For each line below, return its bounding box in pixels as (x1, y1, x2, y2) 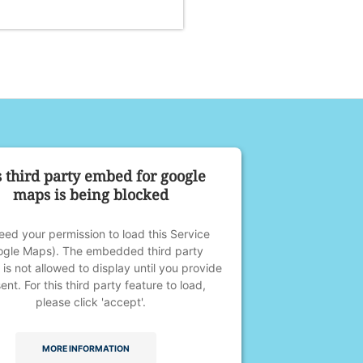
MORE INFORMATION (42, 343, 130, 354)
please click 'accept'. (36, 295, 146, 309)
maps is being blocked (13, 185, 169, 204)
